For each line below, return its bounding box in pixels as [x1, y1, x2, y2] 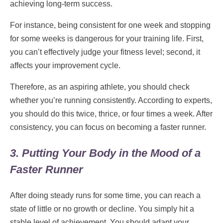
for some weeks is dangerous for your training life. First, [10, 34, 204, 43]
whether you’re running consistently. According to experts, [10, 96, 212, 105]
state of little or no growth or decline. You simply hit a [10, 204, 194, 213]
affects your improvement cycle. [10, 61, 122, 70]
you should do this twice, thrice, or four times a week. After [10, 109, 213, 118]
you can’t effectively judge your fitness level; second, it [10, 47, 200, 56]
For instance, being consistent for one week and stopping [10, 20, 211, 29]
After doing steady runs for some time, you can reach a [10, 191, 201, 200]
